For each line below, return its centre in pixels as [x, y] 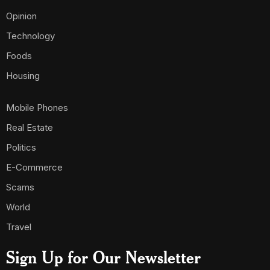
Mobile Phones [37, 108]
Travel [19, 227]
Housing [23, 76]
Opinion [21, 16]
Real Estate [30, 127]
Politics [21, 147]
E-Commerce [34, 167]
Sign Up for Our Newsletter [103, 257]
